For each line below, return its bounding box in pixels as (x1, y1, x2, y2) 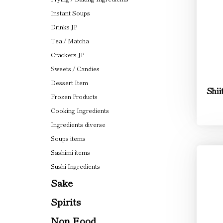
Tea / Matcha (51, 36, 89, 45)
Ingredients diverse (51, 120, 106, 128)
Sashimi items (51, 148, 90, 156)
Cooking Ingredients (51, 106, 109, 114)
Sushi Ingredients (51, 162, 100, 170)
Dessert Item (51, 78, 88, 87)
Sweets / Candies (51, 64, 100, 73)
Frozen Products (51, 92, 98, 101)
